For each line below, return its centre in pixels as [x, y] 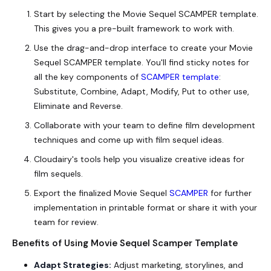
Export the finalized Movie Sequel [102, 193]
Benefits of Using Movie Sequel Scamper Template [125, 243]
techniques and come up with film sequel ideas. [129, 140]
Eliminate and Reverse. [78, 106]
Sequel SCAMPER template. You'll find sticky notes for [142, 63]
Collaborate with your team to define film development [145, 126]
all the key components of [87, 77]
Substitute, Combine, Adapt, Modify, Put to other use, [142, 92]
